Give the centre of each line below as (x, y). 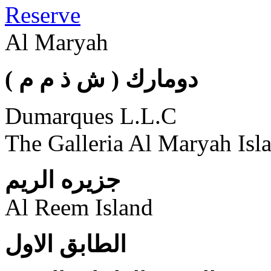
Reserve (43, 15)
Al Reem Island (79, 207)
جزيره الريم (63, 180)
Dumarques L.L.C (91, 116)
